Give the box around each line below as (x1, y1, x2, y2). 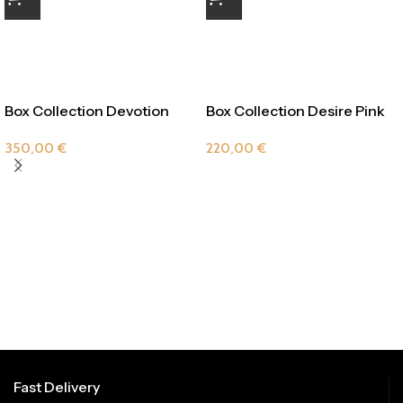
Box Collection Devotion (4, 101, 169, 120)
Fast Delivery (13, 377, 100, 396)
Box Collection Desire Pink (206, 101, 385, 120)
